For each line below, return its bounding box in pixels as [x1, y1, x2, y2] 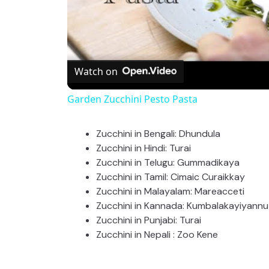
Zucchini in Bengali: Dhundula [96, 127, 220, 141]
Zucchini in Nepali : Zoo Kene [96, 228, 218, 241]
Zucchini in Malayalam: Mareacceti [96, 185, 244, 198]
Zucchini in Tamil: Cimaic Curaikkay [96, 171, 245, 184]
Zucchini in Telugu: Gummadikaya [96, 156, 240, 169]
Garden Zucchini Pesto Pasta [67, 92, 198, 106]
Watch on [74, 65, 118, 79]
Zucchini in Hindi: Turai [96, 142, 191, 155]
